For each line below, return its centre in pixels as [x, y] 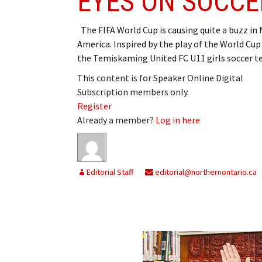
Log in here [178, 120]
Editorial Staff [110, 172]
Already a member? [116, 120]
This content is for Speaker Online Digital [160, 77]
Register [94, 106]
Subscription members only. [133, 92]
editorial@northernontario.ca [205, 172]
